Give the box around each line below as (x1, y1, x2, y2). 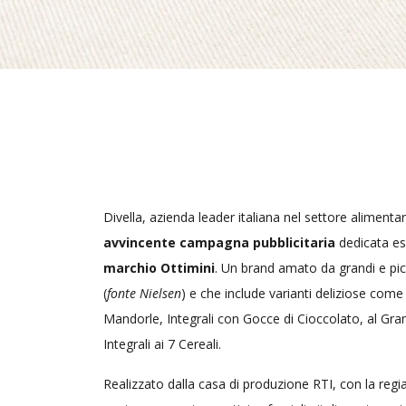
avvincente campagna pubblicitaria (103, 234, 335, 252)
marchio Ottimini (103, 259, 215, 277)
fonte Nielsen (107, 285, 181, 303)
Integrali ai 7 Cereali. (103, 335, 221, 353)
